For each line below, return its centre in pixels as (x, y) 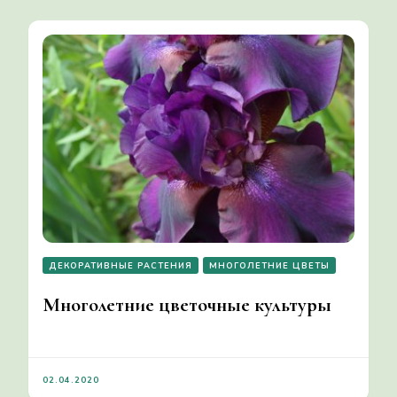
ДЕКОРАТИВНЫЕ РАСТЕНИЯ (121, 265)
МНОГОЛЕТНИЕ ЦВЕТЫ (269, 265)
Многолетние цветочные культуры (187, 304)
